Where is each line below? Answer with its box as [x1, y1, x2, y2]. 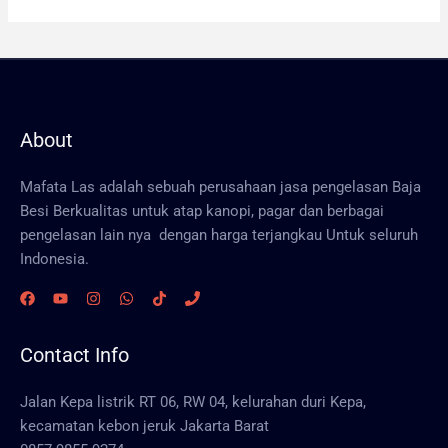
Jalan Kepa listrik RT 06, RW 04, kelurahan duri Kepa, [20, 392, 366, 411]
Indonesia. [20, 250, 89, 269]
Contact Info [20, 342, 129, 367]
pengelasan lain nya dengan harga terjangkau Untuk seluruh [20, 226, 418, 245]
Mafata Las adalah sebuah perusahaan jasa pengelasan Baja [20, 178, 421, 197]
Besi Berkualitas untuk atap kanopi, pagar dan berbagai [20, 202, 384, 221]
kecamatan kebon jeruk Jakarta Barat [20, 416, 269, 435]
